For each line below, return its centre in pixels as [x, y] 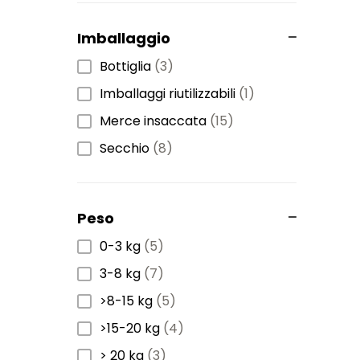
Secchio [125, 148]
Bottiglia [125, 66]
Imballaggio [124, 38]
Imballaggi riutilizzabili [168, 93]
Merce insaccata [153, 121]
